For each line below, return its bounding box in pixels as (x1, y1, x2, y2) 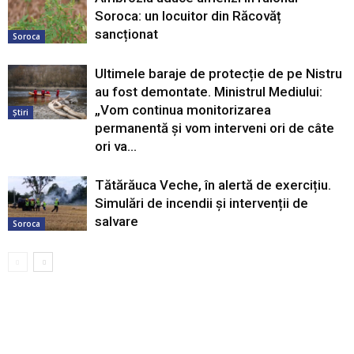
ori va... (95, 138, 137, 154)
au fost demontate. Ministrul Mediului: (95, 84, 322, 100)
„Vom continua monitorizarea (95, 102, 271, 118)
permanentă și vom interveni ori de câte (95, 120, 334, 136)
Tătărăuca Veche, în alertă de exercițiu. (95, 177, 331, 193)
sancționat (95, 26, 158, 42)
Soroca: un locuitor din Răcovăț (95, 8, 281, 24)
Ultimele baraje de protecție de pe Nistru (95, 66, 342, 81)
